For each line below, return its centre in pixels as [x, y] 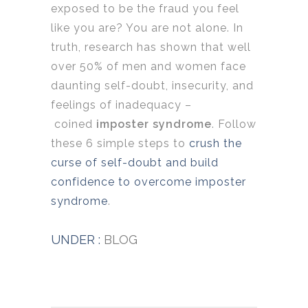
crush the [216, 144]
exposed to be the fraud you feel [145, 9]
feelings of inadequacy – [121, 105]
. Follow [234, 124]
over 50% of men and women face [148, 67]
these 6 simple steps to [120, 144]
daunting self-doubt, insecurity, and [152, 86]
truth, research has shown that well [151, 47]
